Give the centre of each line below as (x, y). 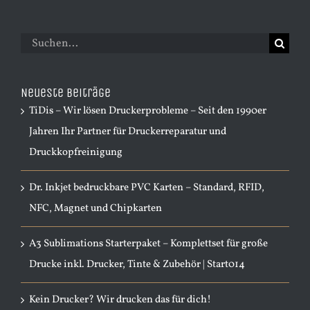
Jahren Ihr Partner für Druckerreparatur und (128, 132)
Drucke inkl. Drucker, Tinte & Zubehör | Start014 (137, 265)
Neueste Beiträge (66, 93)
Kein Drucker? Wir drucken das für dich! (120, 300)
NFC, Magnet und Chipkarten (95, 209)
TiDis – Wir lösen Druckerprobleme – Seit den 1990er (148, 111)
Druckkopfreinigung (76, 153)
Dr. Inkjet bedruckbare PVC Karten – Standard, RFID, (147, 188)
